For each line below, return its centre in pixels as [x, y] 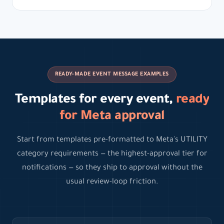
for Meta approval [112, 117]
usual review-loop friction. [112, 182]
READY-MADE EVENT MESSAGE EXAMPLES [112, 75]
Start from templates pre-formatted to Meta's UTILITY [112, 140]
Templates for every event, [95, 101]
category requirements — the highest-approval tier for [112, 154]
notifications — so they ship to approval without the [112, 168]
